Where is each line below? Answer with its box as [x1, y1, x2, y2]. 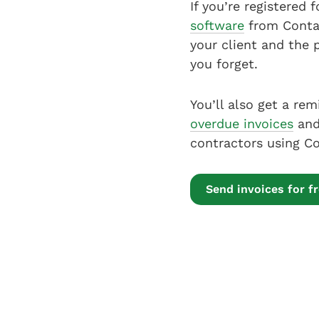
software [190, 18, 244, 33]
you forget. [190, 56, 258, 72]
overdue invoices [190, 116, 293, 132]
